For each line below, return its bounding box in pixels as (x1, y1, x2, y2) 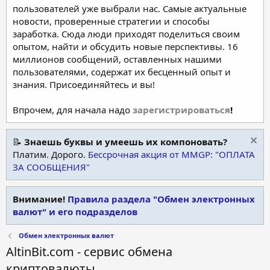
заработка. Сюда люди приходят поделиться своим (13, 27, 240, 40)
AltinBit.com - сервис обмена (6, 243, 172, 260)
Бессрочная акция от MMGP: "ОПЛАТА (88, 148, 255, 160)
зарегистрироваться (133, 103, 230, 116)
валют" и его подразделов (13, 205, 137, 218)
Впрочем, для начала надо (13, 103, 133, 116)
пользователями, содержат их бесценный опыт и (13, 65, 231, 78)
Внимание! (13, 192, 67, 205)
